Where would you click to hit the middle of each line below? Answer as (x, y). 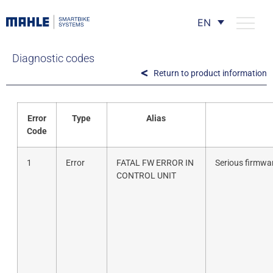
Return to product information (210, 73)
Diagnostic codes (53, 58)
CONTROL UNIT (146, 175)
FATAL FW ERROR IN (155, 163)
